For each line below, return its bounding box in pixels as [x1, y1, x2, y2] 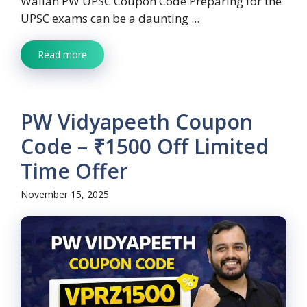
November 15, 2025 [21, 188, 109, 201]
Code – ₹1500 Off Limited [21, 132, 269, 161]
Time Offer [21, 157, 128, 186]
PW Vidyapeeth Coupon [21, 108, 253, 136]
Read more [38, 48, 87, 62]
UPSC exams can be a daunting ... [21, 10, 199, 27]
